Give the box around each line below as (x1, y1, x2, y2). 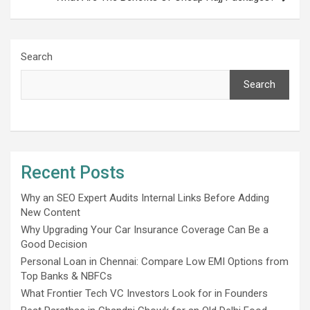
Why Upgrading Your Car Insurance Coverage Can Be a (21, 223, 268, 236)
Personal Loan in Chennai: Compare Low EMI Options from (21, 255, 289, 268)
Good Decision (21, 237, 87, 250)
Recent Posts (21, 162, 125, 183)
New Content (21, 206, 80, 219)
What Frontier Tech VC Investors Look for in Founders (21, 286, 268, 300)
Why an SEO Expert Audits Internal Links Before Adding (21, 191, 269, 204)
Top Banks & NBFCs (21, 269, 112, 282)
